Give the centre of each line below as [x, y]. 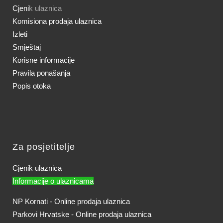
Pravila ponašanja [41, 73]
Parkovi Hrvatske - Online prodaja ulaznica [82, 214]
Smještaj [27, 47]
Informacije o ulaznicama [53, 181]
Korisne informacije [44, 60]
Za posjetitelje [44, 147]
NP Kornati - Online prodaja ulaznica [71, 201]
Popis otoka [32, 86]
